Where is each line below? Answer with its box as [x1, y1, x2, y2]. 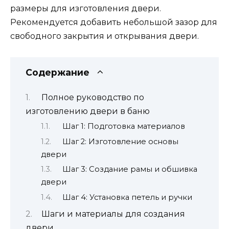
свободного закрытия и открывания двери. [10, 31, 199, 41]
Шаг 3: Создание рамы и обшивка [62, 165, 197, 174]
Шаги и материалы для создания [41, 209, 185, 219]
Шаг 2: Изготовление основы [62, 136, 178, 146]
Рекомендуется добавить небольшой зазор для [10, 17, 217, 28]
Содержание [26, 66, 89, 78]
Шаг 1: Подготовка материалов [62, 122, 185, 131]
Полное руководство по [41, 92, 144, 102]
